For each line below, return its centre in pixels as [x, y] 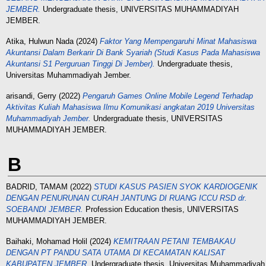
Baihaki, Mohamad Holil [47, 241]
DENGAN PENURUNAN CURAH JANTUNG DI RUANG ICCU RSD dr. [126, 198]
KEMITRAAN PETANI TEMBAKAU [174, 241]
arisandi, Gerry [31, 96]
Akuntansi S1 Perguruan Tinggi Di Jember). [80, 64]
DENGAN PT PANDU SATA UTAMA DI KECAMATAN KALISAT [115, 253]
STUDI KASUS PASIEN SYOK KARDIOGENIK [176, 187]
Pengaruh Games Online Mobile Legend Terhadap [168, 96]
